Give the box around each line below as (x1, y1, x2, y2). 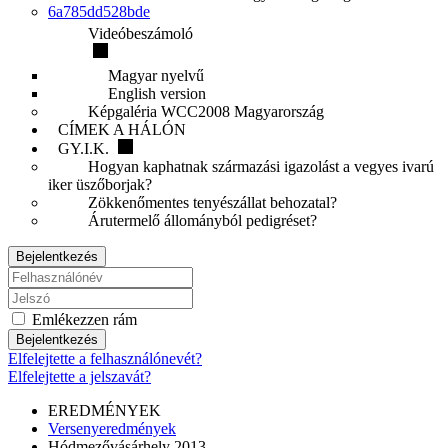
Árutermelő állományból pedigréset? (88, 212, 317, 229)
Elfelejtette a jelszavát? (8, 368, 151, 385)
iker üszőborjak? (48, 176, 152, 193)
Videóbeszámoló (88, 25, 193, 42)
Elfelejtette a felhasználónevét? (8, 350, 202, 367)
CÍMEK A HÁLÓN (58, 121, 186, 138)
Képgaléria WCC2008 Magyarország (88, 103, 324, 120)
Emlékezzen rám (28, 311, 137, 328)
